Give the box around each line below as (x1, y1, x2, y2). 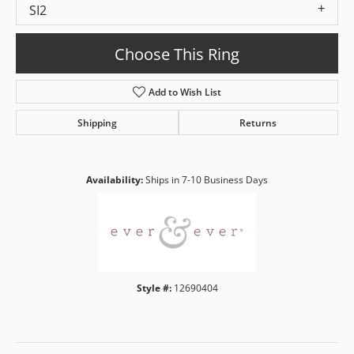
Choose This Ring (115, 42, 239, 65)
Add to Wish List (149, 85, 222, 99)
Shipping (77, 116, 117, 130)
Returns (239, 116, 277, 130)
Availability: (86, 173, 143, 187)
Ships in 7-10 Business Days (145, 173, 268, 187)
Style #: (136, 281, 171, 296)
